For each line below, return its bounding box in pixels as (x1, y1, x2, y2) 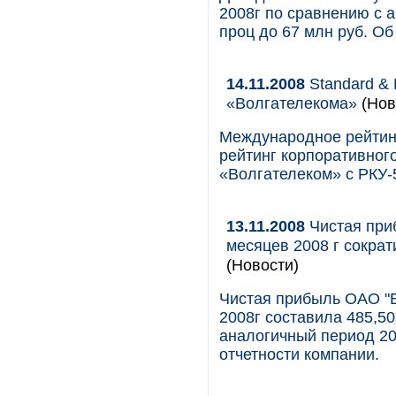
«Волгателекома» (226, 94, 357, 112)
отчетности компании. (219, 346, 379, 363)
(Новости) (226, 255, 299, 274)
